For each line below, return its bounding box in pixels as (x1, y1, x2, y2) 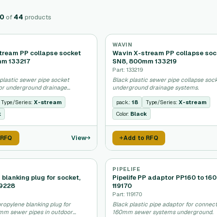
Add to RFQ (123, 134, 158, 142)
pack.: (116, 99, 132, 106)
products (23, 12, 51, 21)
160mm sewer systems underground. (112, 208, 214, 216)
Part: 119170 (112, 190, 142, 198)
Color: (116, 110, 131, 117)
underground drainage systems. (112, 84, 199, 92)
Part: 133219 (112, 66, 143, 73)
